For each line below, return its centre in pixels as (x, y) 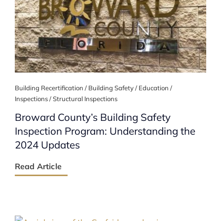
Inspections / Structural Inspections (66, 99)
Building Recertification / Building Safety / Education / (93, 88)
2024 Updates (47, 145)
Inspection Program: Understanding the (105, 131)
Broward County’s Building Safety (92, 117)
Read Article (38, 166)
